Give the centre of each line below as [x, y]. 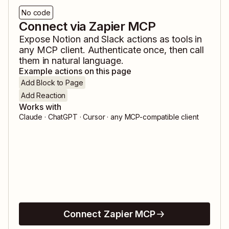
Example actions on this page [75, 71]
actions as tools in [163, 39]
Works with [40, 107]
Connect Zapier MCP [109, 214]
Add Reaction [43, 96]
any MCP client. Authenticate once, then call [112, 50]
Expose [36, 39]
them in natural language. [71, 61]
